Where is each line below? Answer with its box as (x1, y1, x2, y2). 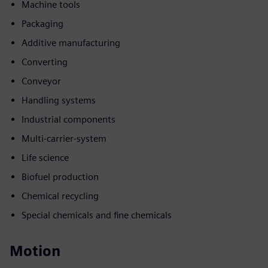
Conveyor (22, 75, 61, 87)
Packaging (22, 18, 63, 29)
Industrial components (22, 114, 115, 125)
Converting (22, 56, 68, 68)
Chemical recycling (22, 190, 99, 202)
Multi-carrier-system (22, 133, 106, 144)
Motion (10, 242, 60, 260)
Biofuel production (22, 171, 99, 182)
